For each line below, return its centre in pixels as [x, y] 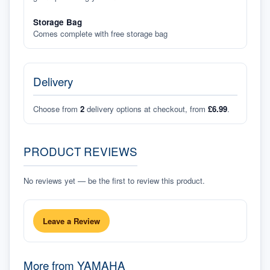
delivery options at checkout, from [146, 109]
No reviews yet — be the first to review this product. [114, 180]
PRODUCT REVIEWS [80, 151]
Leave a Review [71, 221]
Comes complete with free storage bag [100, 34]
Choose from [55, 109]
